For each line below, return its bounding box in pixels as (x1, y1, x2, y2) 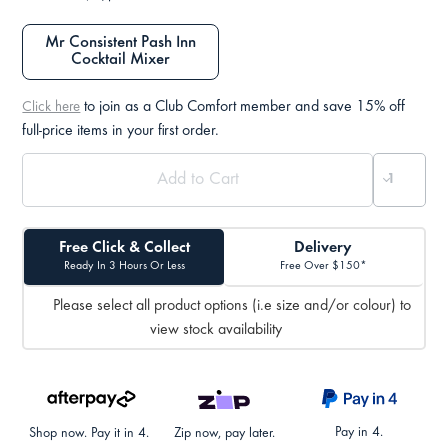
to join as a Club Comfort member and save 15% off (80, 99, 407, 116)
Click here (22, 100, 81, 116)
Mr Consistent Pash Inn (45, 35, 197, 53)
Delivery (294, 240, 353, 257)
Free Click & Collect (58, 240, 190, 257)
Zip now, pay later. (173, 427, 275, 442)
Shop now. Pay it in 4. (29, 427, 149, 442)
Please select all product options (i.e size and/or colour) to (53, 297, 411, 314)
